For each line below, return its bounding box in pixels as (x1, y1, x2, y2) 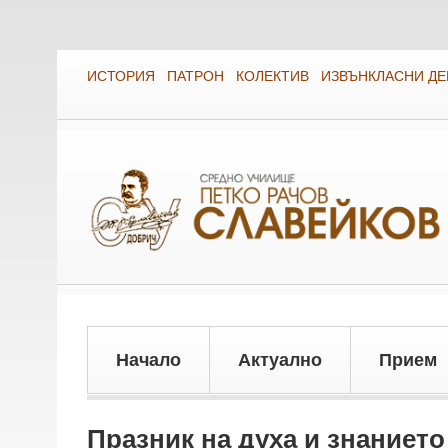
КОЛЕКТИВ (236, 68, 309, 84)
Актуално (238, 350, 322, 371)
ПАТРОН (167, 68, 224, 84)
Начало (116, 350, 181, 371)
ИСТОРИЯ (87, 68, 155, 84)
